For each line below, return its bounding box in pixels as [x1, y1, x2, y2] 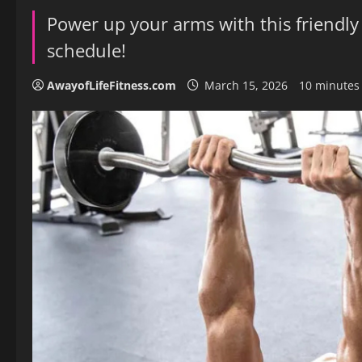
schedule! [47, 38, 126, 63]
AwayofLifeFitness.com [47, 78, 176, 93]
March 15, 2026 [201, 78, 291, 93]
